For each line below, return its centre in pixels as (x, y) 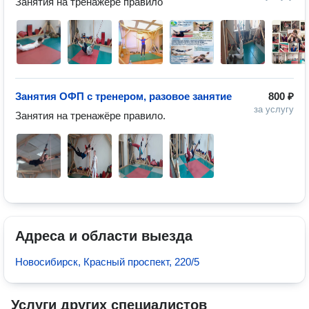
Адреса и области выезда (104, 236)
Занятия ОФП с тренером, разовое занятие (123, 96)
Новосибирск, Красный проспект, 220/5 (107, 262)
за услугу (274, 109)
